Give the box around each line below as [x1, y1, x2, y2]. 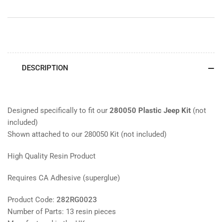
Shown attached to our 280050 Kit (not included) [7, 130, 166, 139]
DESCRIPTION [22, 63, 68, 73]
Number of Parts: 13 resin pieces [7, 207, 116, 217]
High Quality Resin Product [7, 152, 96, 161]
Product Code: [7, 195, 56, 205]
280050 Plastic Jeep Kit [108, 106, 191, 115]
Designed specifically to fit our [7, 106, 108, 115]
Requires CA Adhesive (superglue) [7, 173, 120, 183]
